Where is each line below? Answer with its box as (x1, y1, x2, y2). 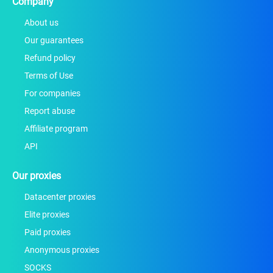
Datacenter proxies (24, 192, 96, 202)
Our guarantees (24, 35, 83, 45)
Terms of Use (24, 71, 73, 80)
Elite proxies (24, 210, 69, 219)
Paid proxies (24, 227, 71, 237)
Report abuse (24, 106, 75, 116)
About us (24, 18, 58, 27)
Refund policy (24, 53, 76, 63)
